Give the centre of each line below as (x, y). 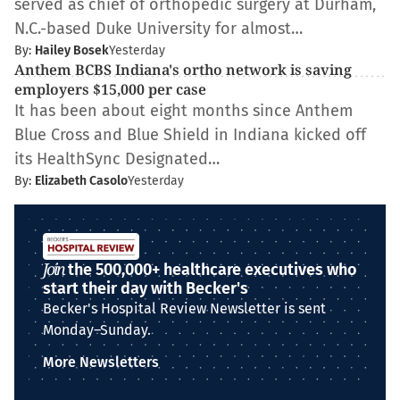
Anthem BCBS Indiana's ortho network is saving (183, 70)
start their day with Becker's (146, 288)
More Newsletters (101, 362)
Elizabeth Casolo (81, 181)
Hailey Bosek (72, 50)
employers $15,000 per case (110, 89)
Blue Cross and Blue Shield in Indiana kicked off (190, 135)
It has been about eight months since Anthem (183, 111)
